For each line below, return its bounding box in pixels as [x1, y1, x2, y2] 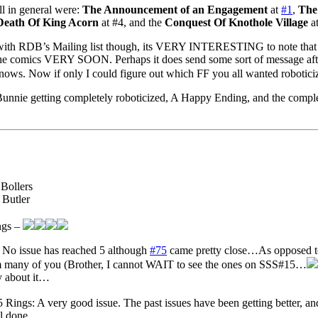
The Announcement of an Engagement [82, 4, 268, 16]
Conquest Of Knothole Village [165, 16, 308, 29]
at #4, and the [99, 16, 165, 29]
